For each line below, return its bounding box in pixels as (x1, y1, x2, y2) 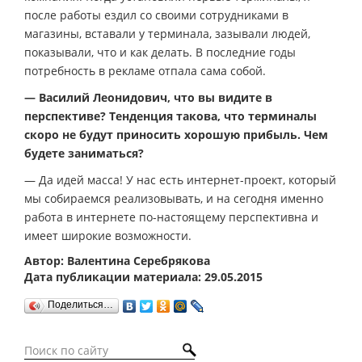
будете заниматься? (24, 145, 144, 162)
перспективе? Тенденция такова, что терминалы (24, 108, 317, 124)
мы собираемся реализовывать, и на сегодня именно (24, 191, 323, 207)
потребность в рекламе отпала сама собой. (24, 63, 266, 79)
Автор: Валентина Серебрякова (24, 253, 210, 269)
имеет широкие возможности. (24, 228, 192, 244)
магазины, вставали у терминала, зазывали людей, (24, 26, 310, 42)
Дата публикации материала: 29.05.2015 (24, 269, 263, 285)
